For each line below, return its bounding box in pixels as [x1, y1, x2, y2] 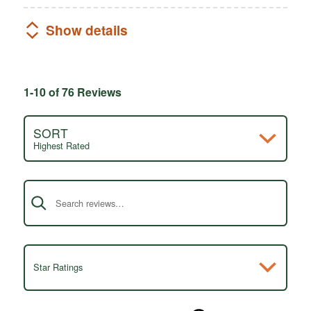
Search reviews [23, 171, 100, 187]
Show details [45, 20, 128, 40]
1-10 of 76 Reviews [23, 83, 121, 100]
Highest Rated [33, 138, 90, 152]
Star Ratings [33, 260, 83, 274]
